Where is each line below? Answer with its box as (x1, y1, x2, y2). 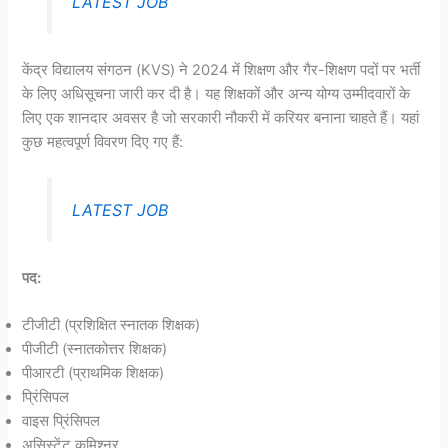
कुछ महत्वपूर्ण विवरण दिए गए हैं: (22, 132, 184, 151)
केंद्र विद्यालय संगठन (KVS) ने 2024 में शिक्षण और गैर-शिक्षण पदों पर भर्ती (22, 60, 421, 79)
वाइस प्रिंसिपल (22, 412, 101, 431)
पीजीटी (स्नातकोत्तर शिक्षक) (22, 340, 168, 359)
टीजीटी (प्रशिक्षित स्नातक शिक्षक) (22, 316, 201, 335)
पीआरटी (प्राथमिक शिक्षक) (22, 364, 165, 383)
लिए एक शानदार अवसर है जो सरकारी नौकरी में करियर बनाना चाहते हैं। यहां (22, 108, 420, 127)
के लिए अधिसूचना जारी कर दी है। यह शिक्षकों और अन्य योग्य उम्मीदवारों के (22, 84, 411, 103)
